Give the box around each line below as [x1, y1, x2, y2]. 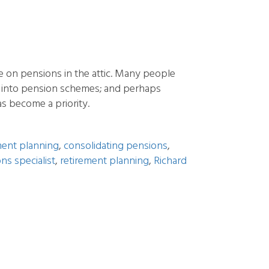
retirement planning [60, 153, 149, 170]
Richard [154, 153, 187, 170]
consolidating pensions [64, 138, 168, 155]
